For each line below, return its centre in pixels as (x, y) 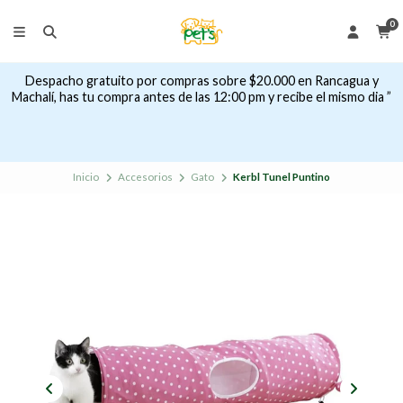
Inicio (86, 177)
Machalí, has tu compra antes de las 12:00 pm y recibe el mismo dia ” (201, 97)
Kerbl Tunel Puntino (281, 177)
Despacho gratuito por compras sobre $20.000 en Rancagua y (201, 81)
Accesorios (145, 177)
